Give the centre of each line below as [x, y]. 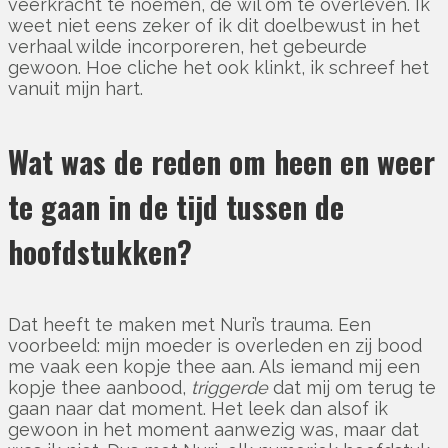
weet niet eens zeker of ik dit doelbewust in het [214, 25]
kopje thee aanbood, [99, 387]
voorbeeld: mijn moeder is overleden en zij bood [215, 345]
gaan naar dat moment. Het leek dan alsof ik [198, 408]
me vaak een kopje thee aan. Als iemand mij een [214, 366]
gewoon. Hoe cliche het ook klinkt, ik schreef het [218, 67]
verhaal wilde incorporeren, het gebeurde [187, 46]
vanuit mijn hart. [75, 88]
